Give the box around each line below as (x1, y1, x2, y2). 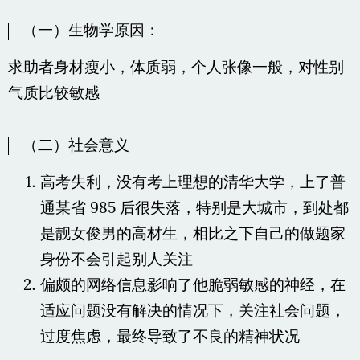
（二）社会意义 (22, 136, 129, 157)
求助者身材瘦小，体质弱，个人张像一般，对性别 (7, 55, 344, 80)
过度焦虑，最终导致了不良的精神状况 (39, 325, 300, 350)
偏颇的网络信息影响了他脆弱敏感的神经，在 (39, 274, 346, 299)
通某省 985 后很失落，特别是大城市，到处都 (39, 197, 349, 222)
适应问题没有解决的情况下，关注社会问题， (39, 300, 346, 325)
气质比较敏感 (7, 81, 100, 106)
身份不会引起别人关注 (39, 248, 193, 273)
